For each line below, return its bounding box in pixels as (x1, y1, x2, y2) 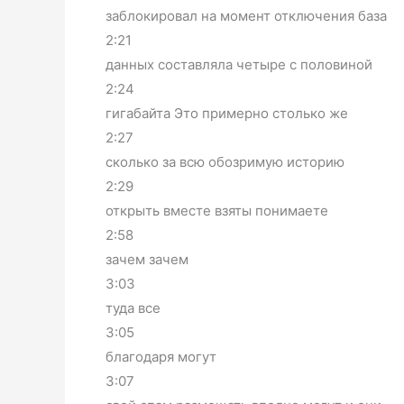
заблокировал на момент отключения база (106, 7, 387, 25)
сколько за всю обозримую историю (106, 153, 344, 171)
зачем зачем (106, 251, 188, 269)
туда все (106, 299, 161, 317)
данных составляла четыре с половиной (106, 56, 372, 74)
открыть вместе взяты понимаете (106, 202, 328, 220)
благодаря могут (106, 348, 216, 366)
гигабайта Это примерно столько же (106, 105, 348, 123)
